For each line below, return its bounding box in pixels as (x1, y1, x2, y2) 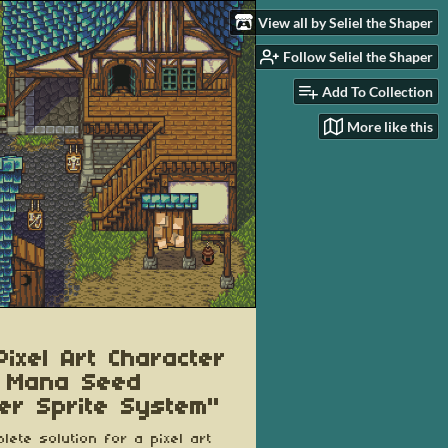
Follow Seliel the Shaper (283, 48, 433, 66)
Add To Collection (322, 83, 433, 101)
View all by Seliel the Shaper (258, 13, 433, 31)
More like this (347, 117, 433, 135)
